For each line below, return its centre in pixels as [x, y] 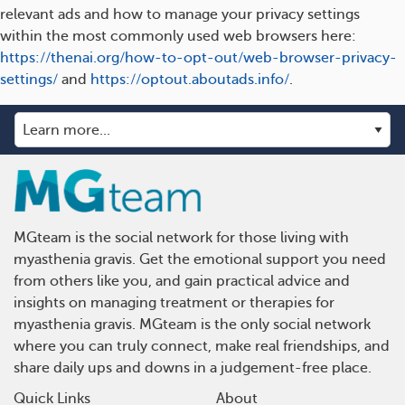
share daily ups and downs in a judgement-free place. [193, 368]
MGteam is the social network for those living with [181, 238]
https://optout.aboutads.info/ [190, 80]
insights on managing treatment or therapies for [174, 303]
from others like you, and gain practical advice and [182, 281]
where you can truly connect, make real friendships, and [202, 346]
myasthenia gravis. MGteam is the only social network [192, 325]
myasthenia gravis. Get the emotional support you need [200, 259]
